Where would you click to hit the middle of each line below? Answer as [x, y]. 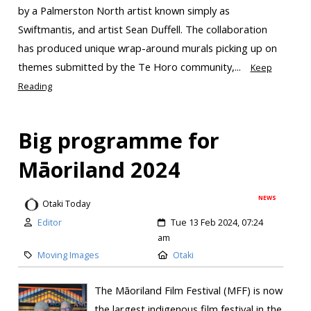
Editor [49, 222]
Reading [35, 86]
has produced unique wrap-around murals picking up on [147, 48]
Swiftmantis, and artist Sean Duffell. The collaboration [142, 29]
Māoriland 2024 [99, 169]
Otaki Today [66, 204]
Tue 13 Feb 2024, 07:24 [217, 222]
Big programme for [118, 140]
